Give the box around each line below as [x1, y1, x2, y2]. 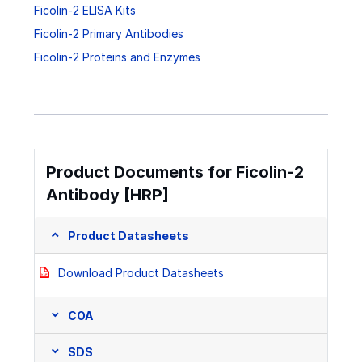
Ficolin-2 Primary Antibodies [34, 26, 183, 40]
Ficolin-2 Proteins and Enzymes [34, 49, 200, 64]
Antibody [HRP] [46, 185, 169, 205]
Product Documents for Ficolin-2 [46, 162, 304, 183]
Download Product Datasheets [58, 266, 224, 280]
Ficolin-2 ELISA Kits [34, 2, 136, 17]
